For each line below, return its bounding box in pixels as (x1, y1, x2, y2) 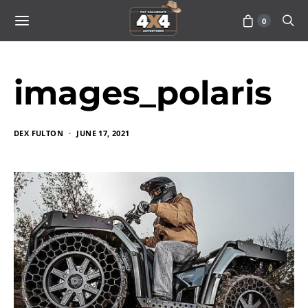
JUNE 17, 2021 (76, 128, 130, 138)
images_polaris (14, 73, 272, 113)
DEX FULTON (14, 128, 63, 138)
